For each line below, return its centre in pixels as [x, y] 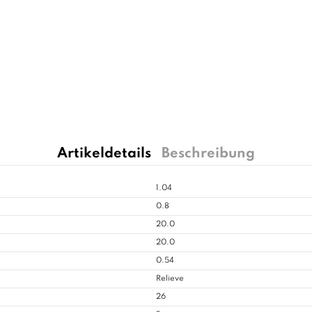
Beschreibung [208, 154]
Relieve [170, 279]
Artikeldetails [104, 154]
